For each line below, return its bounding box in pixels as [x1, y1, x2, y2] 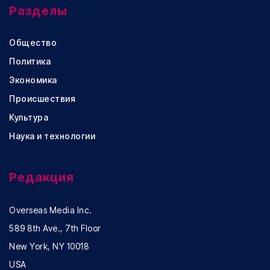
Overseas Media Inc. [9, 205, 92, 216]
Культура [9, 112, 48, 123]
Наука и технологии [9, 131, 95, 142]
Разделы [9, 4, 67, 19]
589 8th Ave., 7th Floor [9, 223, 101, 234]
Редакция [9, 170, 74, 185]
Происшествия [9, 93, 75, 104]
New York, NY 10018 [9, 241, 89, 252]
